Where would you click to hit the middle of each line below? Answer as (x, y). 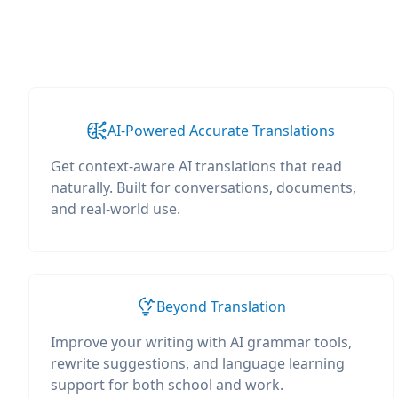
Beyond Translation (222, 306)
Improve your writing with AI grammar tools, (201, 342)
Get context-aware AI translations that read (196, 166)
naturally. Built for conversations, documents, (203, 187)
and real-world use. (115, 209)
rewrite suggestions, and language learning (198, 363)
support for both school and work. (167, 385)
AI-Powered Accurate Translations (222, 131)
